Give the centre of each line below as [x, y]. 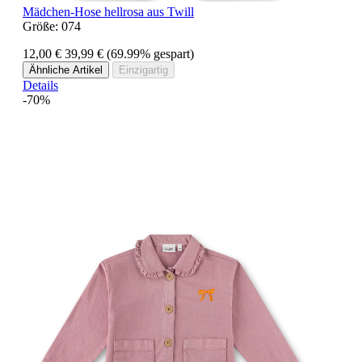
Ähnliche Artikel [66, 69]
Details [40, 85]
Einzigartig [143, 69]
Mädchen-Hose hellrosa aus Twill [108, 11]
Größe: [42, 26]
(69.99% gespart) [150, 53]
